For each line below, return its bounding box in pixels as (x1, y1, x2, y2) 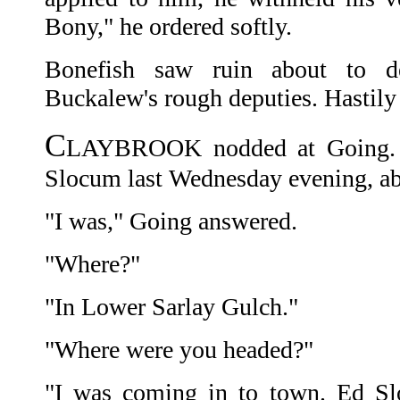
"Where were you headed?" (45, 336, 313, 364)
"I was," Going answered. (45, 207, 297, 236)
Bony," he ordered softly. (45, 12, 292, 41)
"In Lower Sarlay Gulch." (45, 293, 298, 321)
